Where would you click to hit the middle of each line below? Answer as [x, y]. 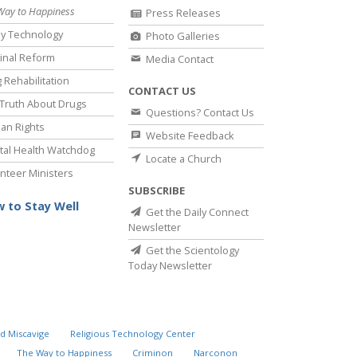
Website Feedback [189, 136]
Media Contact [178, 59]
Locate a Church [182, 159]
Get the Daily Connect [196, 212]
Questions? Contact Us [199, 113]
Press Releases [182, 13]
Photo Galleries [182, 36]
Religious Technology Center [133, 334]
